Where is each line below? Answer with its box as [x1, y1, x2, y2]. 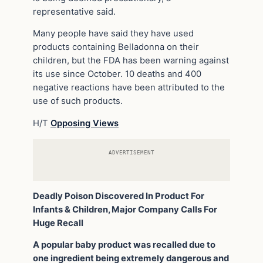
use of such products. [33, 96, 123, 107]
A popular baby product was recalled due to [33, 240, 215, 251]
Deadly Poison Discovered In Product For [33, 190, 204, 201]
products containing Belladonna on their [33, 42, 199, 53]
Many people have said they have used [33, 28, 194, 39]
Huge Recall [33, 217, 83, 228]
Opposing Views [50, 118, 119, 129]
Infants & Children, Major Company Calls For [33, 204, 217, 215]
